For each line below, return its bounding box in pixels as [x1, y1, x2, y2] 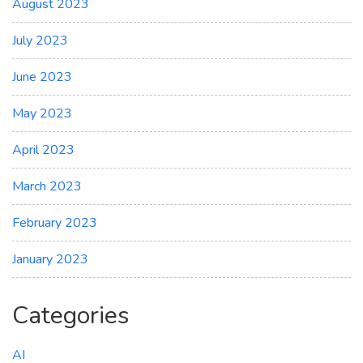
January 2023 [12, 250, 88, 269]
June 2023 [12, 68, 72, 87]
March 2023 [12, 177, 82, 196]
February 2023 [12, 214, 97, 233]
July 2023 [12, 32, 68, 50]
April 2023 [12, 141, 75, 160]
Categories [12, 299, 129, 333]
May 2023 [12, 105, 72, 123]
